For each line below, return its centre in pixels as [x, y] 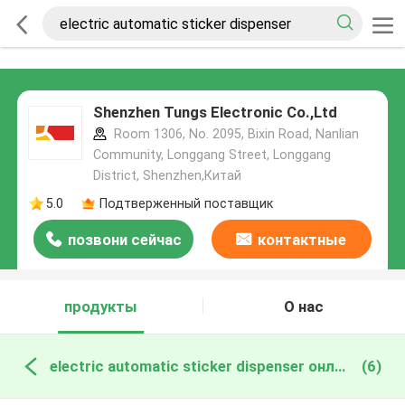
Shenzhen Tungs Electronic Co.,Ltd [215, 113]
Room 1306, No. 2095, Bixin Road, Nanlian [234, 134]
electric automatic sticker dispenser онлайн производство [339, 366]
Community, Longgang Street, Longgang [212, 155]
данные [292, 279]
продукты [101, 307]
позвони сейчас [124, 240]
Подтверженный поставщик [186, 203]
